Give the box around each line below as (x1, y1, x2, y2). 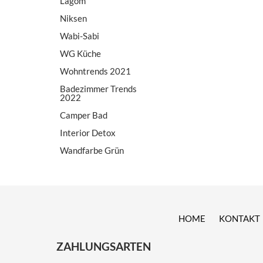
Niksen (60, 12, 87, 23)
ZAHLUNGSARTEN (56, 239, 151, 253)
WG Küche (60, 48, 101, 59)
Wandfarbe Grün (60, 144, 124, 156)
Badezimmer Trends (60, 83, 137, 94)
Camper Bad (60, 109, 107, 120)
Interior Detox (60, 127, 116, 138)
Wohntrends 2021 (60, 65, 131, 76)
